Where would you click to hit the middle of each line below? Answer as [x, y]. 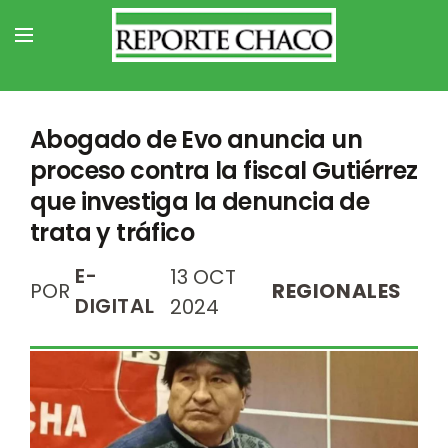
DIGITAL [115, 306]
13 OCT [203, 277]
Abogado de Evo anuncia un [196, 139]
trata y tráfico [112, 232]
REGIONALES [337, 291]
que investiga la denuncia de [200, 201]
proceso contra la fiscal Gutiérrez [224, 170]
